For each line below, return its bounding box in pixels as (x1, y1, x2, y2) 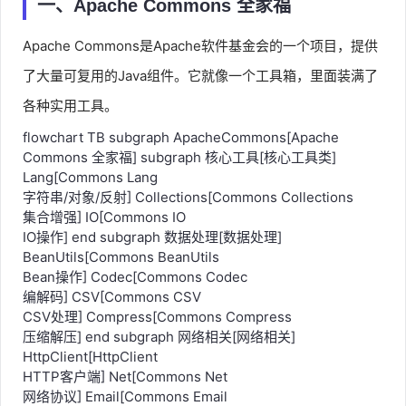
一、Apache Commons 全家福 (37, 14, 291, 34)
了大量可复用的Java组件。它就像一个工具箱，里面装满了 (23, 86, 378, 103)
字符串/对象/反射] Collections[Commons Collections (23, 208, 353, 225)
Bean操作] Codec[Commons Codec (23, 287, 247, 304)
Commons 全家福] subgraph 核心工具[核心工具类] (23, 168, 336, 185)
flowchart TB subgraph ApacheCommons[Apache (23, 148, 339, 165)
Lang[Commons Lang (23, 188, 158, 205)
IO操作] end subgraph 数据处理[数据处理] (23, 247, 282, 265)
